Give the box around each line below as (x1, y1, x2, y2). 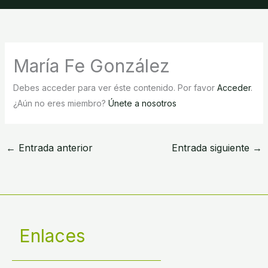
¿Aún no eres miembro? (13, 98, 108, 108)
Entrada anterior (15, 141, 93, 154)
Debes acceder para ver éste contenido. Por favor (13, 82, 217, 93)
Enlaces (19, 224, 85, 246)
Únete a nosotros (108, 98, 176, 108)
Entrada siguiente (172, 141, 253, 154)
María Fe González (13, 54, 170, 77)
